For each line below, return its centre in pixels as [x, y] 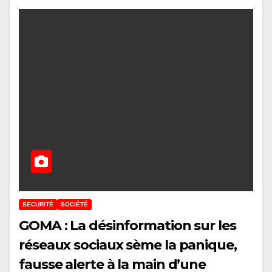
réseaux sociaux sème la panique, [128, 245]
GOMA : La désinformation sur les [127, 226]
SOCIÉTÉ [74, 205]
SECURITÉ [38, 205]
